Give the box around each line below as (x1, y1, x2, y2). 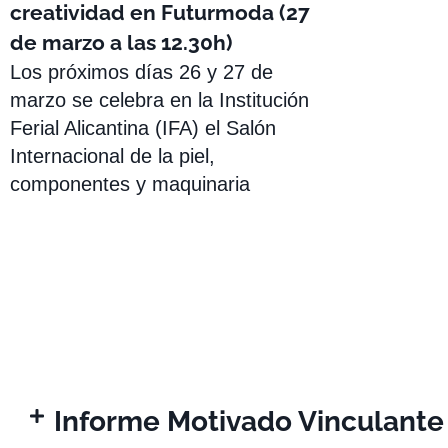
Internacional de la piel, (10, 145, 215, 168)
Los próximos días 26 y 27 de (10, 61, 273, 84)
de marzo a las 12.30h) (10, 30, 232, 56)
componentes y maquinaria (10, 173, 250, 196)
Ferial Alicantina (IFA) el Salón (10, 117, 276, 140)
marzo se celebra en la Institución (10, 89, 309, 112)
